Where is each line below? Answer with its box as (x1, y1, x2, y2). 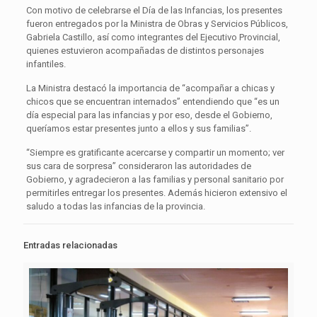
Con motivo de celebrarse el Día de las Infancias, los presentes (25, 4, 282, 16)
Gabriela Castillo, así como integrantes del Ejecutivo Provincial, (25, 31, 280, 42)
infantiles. (25, 58, 66, 69)
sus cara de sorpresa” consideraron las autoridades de (25, 160, 251, 171)
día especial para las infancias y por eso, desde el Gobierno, (25, 109, 272, 120)
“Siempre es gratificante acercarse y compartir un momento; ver (25, 146, 284, 158)
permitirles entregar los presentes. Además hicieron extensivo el (25, 187, 287, 198)
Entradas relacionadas (23, 239, 117, 250)
